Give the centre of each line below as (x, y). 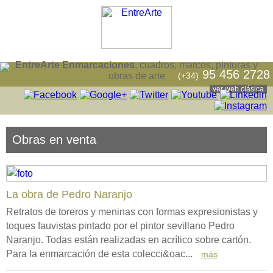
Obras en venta (54, 140)
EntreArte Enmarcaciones (75, 65)
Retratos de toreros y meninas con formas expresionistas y (132, 212)
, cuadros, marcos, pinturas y (196, 65)
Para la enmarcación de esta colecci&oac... (101, 254)
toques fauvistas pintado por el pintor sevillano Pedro (120, 226)
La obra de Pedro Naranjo (69, 194)
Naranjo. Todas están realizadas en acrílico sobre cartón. (129, 240)
